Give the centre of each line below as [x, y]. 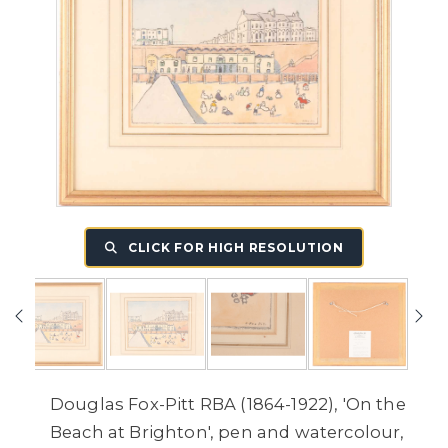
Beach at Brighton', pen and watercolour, [227, 431]
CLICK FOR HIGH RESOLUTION [234, 247]
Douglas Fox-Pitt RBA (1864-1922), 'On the [228, 403]
